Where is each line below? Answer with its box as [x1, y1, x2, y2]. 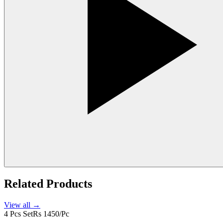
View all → [4, 200, 40, 209]
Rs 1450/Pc [33, 209, 69, 218]
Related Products [4, 177, 92, 190]
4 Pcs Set [4, 209, 33, 218]
